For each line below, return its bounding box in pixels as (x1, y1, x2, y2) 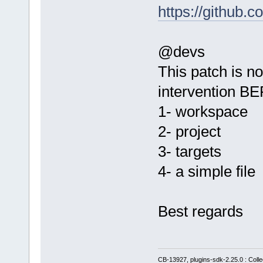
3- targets (157, 142, 221, 160)
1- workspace (157, 102, 248, 120)
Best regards (157, 202, 243, 220)
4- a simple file (157, 162, 255, 180)
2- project (157, 122, 221, 140)
